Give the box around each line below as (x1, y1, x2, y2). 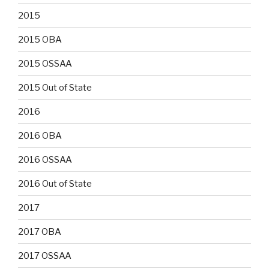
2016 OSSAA (18, 154, 72, 165)
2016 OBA (18, 130, 62, 141)
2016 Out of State (18, 178, 92, 189)
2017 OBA (18, 226, 61, 237)
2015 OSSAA (18, 58, 72, 69)
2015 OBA (18, 34, 62, 45)
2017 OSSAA (18, 250, 71, 261)
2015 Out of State (18, 82, 92, 93)
